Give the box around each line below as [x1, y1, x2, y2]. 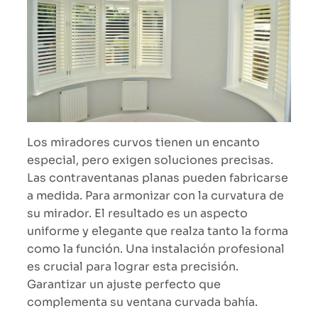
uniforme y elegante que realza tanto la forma [27, 224, 288, 239]
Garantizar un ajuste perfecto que [27, 277, 221, 292]
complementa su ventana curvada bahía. [27, 295, 258, 310]
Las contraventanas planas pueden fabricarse [27, 170, 288, 186]
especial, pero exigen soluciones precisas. [27, 153, 273, 168]
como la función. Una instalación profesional [27, 241, 285, 257]
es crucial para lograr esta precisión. [27, 259, 238, 275]
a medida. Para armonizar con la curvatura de [27, 188, 284, 204]
